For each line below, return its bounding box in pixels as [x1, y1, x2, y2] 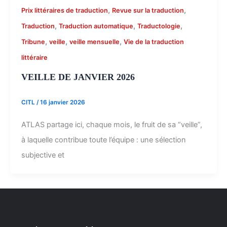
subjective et [21, 150, 64, 160]
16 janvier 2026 [40, 99, 85, 106]
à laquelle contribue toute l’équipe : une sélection [21, 135, 186, 145]
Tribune [21, 37, 45, 46]
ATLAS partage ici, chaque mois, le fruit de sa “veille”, [21, 120, 202, 130]
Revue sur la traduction [111, 6, 184, 14]
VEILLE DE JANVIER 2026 [21, 71, 135, 82]
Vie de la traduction [123, 37, 184, 46]
